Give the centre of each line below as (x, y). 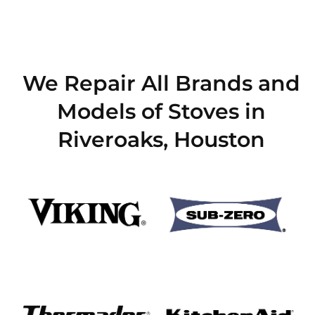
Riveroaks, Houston (161, 139)
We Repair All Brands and (161, 83)
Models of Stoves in (161, 111)
